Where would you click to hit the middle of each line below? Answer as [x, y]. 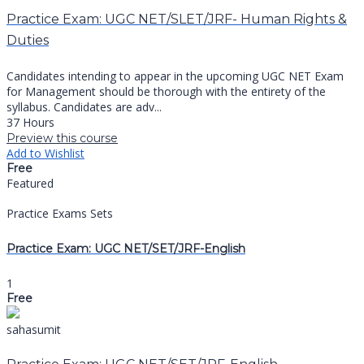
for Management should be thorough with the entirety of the [166, 92]
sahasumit [34, 329]
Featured [30, 184]
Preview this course [62, 139]
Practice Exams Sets [60, 214]
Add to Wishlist [45, 154]
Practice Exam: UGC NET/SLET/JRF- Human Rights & [177, 19]
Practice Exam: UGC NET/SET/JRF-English [126, 248]
